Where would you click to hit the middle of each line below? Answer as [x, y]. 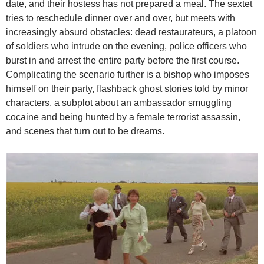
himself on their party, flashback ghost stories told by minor [127, 89]
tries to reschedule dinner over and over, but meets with [121, 18]
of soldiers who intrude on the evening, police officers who [126, 47]
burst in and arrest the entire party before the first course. [123, 61]
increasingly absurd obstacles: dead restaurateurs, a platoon [131, 32]
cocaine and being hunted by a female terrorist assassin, [123, 117]
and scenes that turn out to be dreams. [85, 131]
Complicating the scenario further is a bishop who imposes [128, 75]
